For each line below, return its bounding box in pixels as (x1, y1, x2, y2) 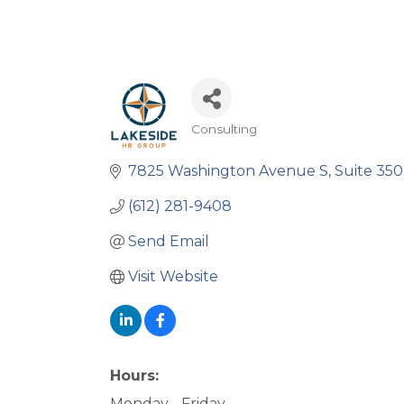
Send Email (128, 233, 209, 250)
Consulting (191, 122, 258, 136)
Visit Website (128, 268, 218, 285)
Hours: (110, 367, 159, 384)
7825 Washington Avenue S (128, 162, 328, 179)
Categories (190, 131, 305, 157)
